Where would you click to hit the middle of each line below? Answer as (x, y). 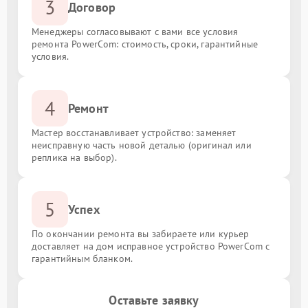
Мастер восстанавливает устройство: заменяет (134, 133)
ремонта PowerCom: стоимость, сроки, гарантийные (145, 44)
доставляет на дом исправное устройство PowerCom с (151, 246)
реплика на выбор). (74, 157)
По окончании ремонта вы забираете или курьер (141, 234)
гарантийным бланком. (82, 258)
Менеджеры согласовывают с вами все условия (135, 32)
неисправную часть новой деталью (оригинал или (142, 145)
